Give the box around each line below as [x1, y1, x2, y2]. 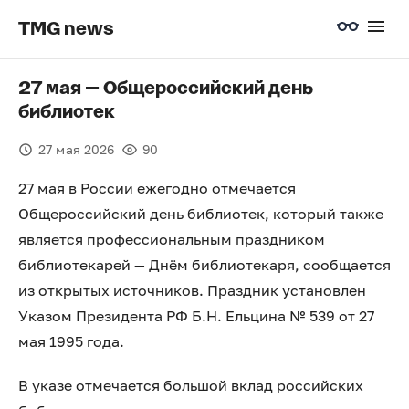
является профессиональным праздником [18, 230, 325, 248]
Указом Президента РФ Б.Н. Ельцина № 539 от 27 [18, 307, 374, 325]
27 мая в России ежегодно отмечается [18, 179, 296, 197]
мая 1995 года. [18, 332, 124, 351]
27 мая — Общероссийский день [18, 78, 313, 100]
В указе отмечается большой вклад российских [18, 376, 363, 394]
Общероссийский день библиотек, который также [18, 204, 383, 223]
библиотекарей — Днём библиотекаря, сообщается [18, 256, 391, 274]
